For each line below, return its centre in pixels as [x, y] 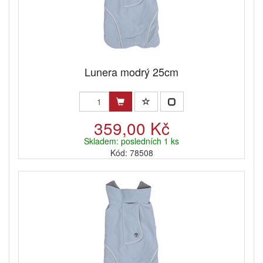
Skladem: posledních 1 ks [131, 141]
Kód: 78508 [131, 153]
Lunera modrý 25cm [131, 72]
